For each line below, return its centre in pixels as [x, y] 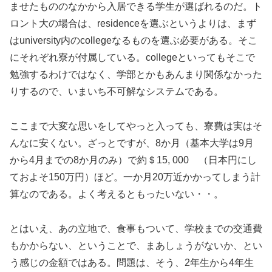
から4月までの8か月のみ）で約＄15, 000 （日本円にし [133, 160]
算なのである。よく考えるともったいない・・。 [117, 194]
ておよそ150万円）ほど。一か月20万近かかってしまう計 [135, 177]
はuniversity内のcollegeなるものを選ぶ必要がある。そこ [134, 40]
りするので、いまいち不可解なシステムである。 [117, 91]
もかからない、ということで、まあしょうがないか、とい [136, 245]
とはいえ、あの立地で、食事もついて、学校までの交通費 [136, 228]
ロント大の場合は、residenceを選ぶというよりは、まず [133, 23]
